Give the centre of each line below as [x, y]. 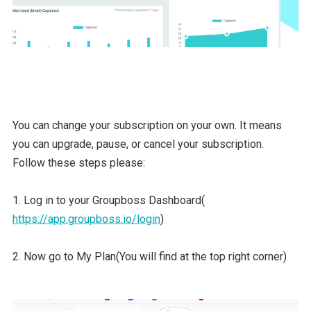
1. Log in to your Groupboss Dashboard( [108, 200]
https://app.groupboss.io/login [86, 219]
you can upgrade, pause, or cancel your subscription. [138, 144]
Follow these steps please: [78, 162]
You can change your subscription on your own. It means [147, 125]
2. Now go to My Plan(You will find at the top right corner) [149, 256]
